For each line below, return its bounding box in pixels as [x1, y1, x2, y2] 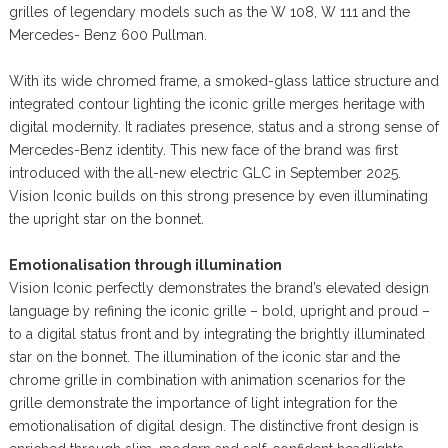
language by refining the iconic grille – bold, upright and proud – [8, 302, 430, 319]
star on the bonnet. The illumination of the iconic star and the [8, 348, 400, 365]
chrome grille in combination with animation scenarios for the [8, 371, 405, 388]
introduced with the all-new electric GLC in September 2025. [8, 164, 401, 181]
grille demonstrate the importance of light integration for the [8, 394, 397, 411]
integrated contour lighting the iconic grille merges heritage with [8, 95, 425, 112]
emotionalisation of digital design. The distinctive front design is [8, 417, 419, 434]
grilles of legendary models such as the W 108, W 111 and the [8, 3, 410, 20]
